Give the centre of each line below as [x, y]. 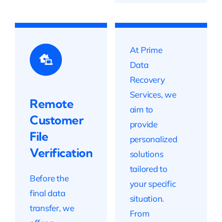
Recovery [147, 79]
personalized [153, 139]
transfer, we [52, 208]
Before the [49, 178]
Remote [52, 103]
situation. [147, 198]
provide [143, 124]
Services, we [153, 94]
